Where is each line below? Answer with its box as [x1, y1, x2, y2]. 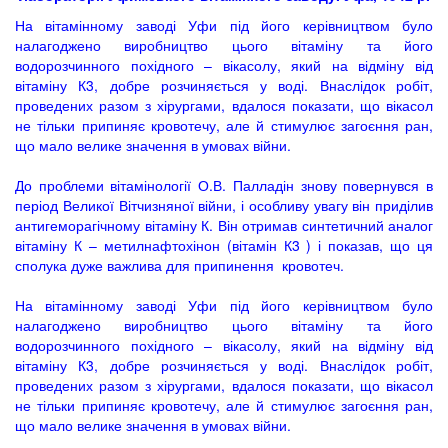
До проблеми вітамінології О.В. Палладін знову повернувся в [15, 175, 433, 195]
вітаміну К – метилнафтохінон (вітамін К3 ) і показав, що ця [15, 235, 433, 255]
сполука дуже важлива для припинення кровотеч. [15, 255, 344, 275]
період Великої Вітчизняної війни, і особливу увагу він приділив [15, 195, 433, 215]
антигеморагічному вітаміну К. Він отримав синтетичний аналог [15, 215, 433, 235]
